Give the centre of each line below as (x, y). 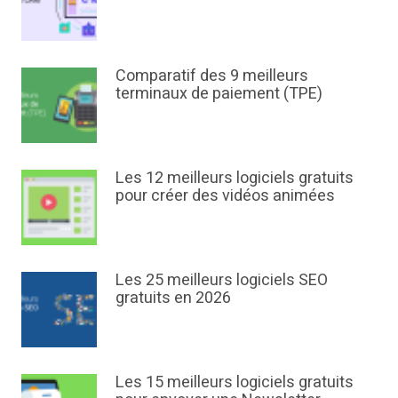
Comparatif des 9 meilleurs (212, 76)
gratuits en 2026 (174, 298)
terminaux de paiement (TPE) (219, 93)
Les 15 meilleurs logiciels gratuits (235, 383)
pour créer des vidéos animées (226, 196)
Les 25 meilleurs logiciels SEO (222, 281)
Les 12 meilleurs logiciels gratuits (235, 178)
